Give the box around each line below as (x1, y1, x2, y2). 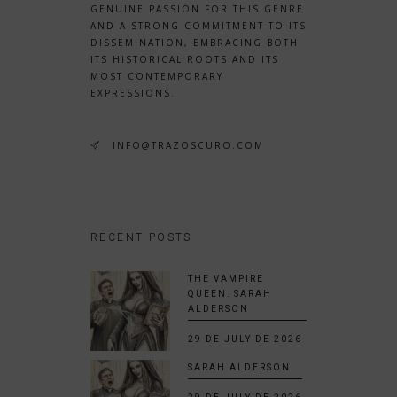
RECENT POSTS (90, 230, 192, 244)
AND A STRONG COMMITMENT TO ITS (90, 19, 307, 33)
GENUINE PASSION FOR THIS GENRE (90, 3, 304, 16)
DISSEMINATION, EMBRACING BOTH (90, 36, 299, 50)
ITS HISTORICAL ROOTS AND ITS (90, 53, 279, 66)
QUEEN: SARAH (188, 288, 272, 299)
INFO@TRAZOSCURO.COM (112, 139, 264, 152)
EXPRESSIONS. (90, 87, 175, 100)
